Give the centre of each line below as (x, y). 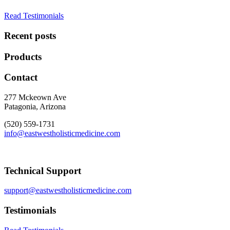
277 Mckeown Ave (35, 97)
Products (23, 56)
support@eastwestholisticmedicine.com (68, 190)
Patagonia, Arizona (35, 107)
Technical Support (43, 170)
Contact (21, 78)
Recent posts (30, 35)
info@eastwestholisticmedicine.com (62, 133)
